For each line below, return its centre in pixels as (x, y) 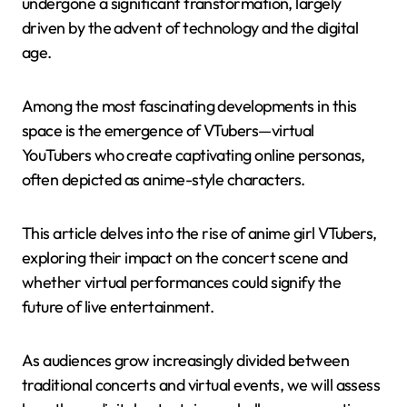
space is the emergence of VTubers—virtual (168, 130)
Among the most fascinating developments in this (189, 105)
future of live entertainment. (118, 306)
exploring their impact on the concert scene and (185, 257)
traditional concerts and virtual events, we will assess (201, 384)
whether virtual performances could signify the (182, 282)
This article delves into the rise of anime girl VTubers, (199, 233)
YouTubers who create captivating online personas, (194, 154)
